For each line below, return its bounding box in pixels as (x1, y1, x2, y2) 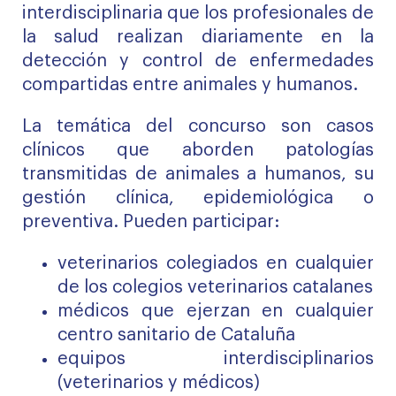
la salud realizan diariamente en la (22, 28, 374, 46)
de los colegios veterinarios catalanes (57, 278, 373, 296)
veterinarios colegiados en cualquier (57, 255, 374, 272)
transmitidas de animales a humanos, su (22, 165, 374, 183)
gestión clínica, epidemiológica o (22, 189, 374, 207)
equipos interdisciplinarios (57, 350, 374, 368)
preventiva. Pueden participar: (22, 213, 279, 231)
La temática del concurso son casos (22, 118, 374, 135)
